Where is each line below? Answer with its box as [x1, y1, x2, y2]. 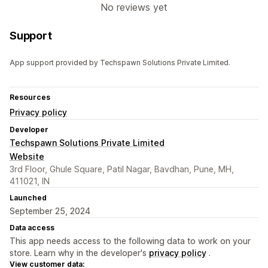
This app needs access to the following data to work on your [10, 236, 251, 246]
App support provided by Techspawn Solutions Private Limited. [10, 58, 230, 68]
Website [10, 151, 44, 162]
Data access [10, 223, 54, 233]
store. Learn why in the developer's [10, 248, 149, 258]
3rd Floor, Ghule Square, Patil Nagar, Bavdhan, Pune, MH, [10, 164, 234, 175]
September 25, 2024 [10, 206, 90, 217]
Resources [10, 93, 50, 102]
